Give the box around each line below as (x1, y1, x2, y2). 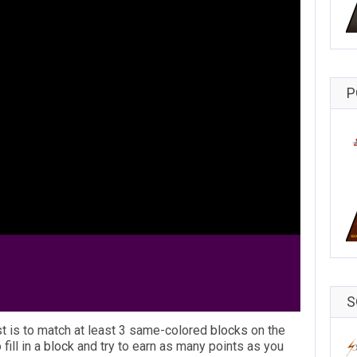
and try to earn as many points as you (74, 339, 284, 355)
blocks (210, 323, 251, 339)
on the (251, 323, 285, 339)
